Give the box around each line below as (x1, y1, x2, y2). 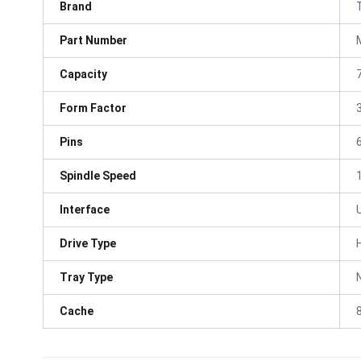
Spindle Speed (60, 168, 136, 182)
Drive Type (60, 236, 116, 250)
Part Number (60, 33, 127, 47)
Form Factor (60, 101, 127, 114)
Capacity (60, 67, 107, 81)
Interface (60, 202, 110, 216)
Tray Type (60, 270, 113, 284)
